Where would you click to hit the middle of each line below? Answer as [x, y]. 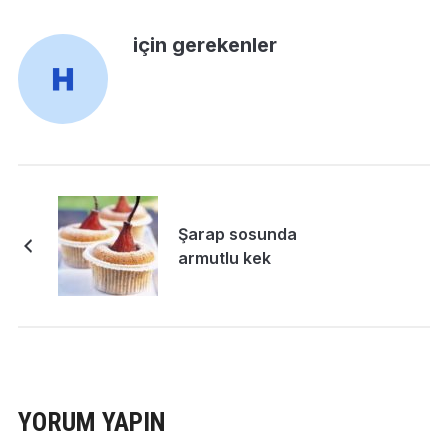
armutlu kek [224, 258]
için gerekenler [204, 45]
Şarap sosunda [237, 234]
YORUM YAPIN [91, 422]
